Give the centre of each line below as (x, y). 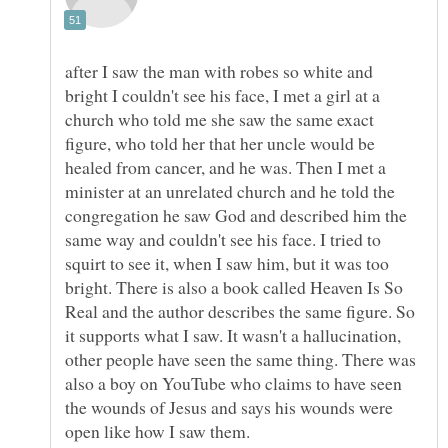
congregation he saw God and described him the (236, 215)
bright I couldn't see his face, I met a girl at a (222, 95)
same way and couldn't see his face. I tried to (223, 239)
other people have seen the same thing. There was (240, 359)
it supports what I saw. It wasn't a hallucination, (233, 335)
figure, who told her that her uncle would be (220, 143)
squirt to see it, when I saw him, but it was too (227, 263)
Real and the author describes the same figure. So (240, 311)
